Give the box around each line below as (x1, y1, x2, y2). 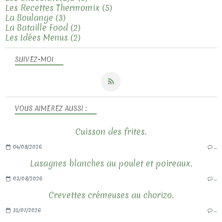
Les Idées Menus (5, 31, 68, 43)
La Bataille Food (5, 21, 68, 33)
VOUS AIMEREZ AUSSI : (15, 104, 87, 113)
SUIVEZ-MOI (15, 55, 54, 64)
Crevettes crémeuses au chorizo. (48, 189, 174, 201)
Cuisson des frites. (75, 125, 147, 137)
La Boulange (5, 11, 53, 23)
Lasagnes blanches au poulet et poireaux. (30, 157, 192, 169)
